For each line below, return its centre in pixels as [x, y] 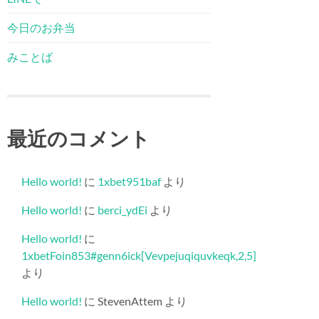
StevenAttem [130, 300]
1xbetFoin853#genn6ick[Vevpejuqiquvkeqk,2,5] [139, 255]
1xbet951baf [129, 181]
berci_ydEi [122, 209]
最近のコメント [79, 139]
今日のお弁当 [41, 27]
